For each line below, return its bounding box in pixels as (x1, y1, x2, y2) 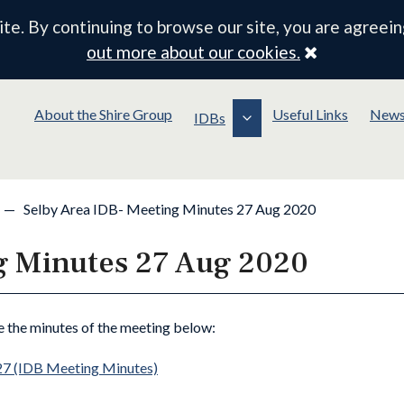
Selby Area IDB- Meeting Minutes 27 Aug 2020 (21, 200, 316, 218)
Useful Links (272, 106, 348, 123)
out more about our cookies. (86, 41, 300, 62)
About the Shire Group (34, 106, 172, 123)
